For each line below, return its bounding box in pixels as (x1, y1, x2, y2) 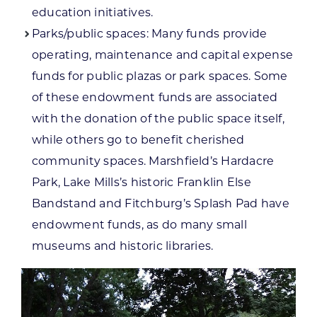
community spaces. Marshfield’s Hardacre (31, 154, 275, 168)
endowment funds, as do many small (31, 218, 247, 232)
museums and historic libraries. (31, 239, 214, 253)
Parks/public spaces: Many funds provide (31, 27, 267, 41)
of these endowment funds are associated (31, 91, 278, 105)
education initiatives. (31, 6, 154, 20)
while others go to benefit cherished (31, 133, 245, 147)
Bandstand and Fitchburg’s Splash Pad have (31, 197, 289, 211)
